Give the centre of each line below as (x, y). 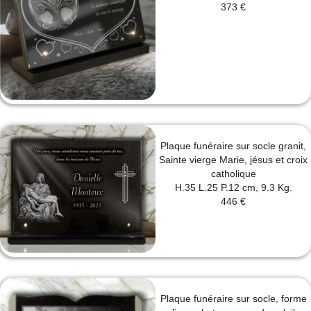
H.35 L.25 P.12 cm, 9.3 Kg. (233, 188)
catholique (233, 174)
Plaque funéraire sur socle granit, (233, 146)
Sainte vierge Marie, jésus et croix (233, 160)
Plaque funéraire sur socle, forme (233, 299)
